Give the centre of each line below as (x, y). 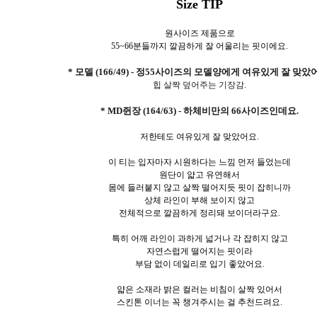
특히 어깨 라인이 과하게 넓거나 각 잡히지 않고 (200, 238)
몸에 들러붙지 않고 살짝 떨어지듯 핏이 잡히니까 (200, 187)
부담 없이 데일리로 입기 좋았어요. (200, 264)
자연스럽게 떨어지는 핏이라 (200, 251)
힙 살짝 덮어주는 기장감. (200, 85)
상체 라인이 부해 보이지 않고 (200, 200)
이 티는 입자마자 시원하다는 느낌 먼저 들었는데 (200, 162)
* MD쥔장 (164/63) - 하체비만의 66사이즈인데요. (200, 110)
